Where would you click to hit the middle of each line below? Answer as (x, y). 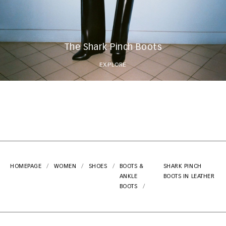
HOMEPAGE (26, 166)
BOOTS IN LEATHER (189, 177)
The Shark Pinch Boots (113, 48)
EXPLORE (113, 65)
